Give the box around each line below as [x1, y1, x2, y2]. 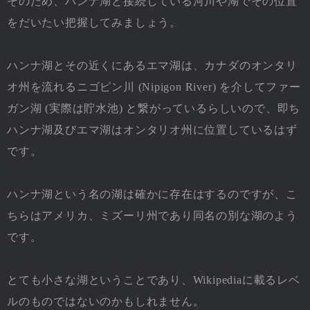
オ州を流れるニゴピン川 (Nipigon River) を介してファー [7, 80, 301, 93]
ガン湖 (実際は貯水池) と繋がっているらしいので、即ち [7, 102, 301, 114]
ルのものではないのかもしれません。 [7, 295, 205, 307]
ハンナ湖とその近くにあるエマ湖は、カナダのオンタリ [7, 59, 298, 71]
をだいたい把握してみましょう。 [7, 16, 181, 28]
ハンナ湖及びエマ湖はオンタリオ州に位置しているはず [7, 123, 298, 136]
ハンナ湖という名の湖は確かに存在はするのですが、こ [7, 188, 298, 200]
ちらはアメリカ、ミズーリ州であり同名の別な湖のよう [7, 209, 298, 221]
